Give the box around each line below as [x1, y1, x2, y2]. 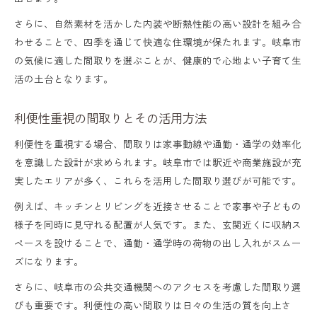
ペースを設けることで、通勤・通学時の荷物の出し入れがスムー [14, 235, 301, 250]
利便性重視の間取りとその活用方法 [14, 108, 207, 127]
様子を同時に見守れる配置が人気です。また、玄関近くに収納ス [14, 217, 301, 231]
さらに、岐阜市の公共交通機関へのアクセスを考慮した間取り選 [14, 279, 301, 294]
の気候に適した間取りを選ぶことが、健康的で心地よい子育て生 [14, 52, 301, 67]
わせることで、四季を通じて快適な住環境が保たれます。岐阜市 [14, 34, 301, 49]
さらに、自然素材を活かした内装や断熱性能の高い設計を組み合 [14, 16, 301, 30]
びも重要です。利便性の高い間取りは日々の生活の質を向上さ [14, 297, 292, 312]
